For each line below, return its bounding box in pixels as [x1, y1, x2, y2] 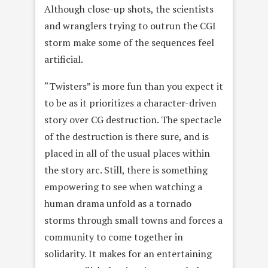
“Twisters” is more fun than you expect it [44, 80, 223, 93]
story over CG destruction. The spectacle [44, 113, 221, 127]
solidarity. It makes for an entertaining [44, 247, 212, 261]
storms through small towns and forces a [44, 214, 223, 227]
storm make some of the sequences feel [44, 36, 214, 50]
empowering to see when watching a [44, 180, 202, 194]
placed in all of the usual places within [44, 147, 210, 160]
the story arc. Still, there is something [44, 163, 208, 177]
